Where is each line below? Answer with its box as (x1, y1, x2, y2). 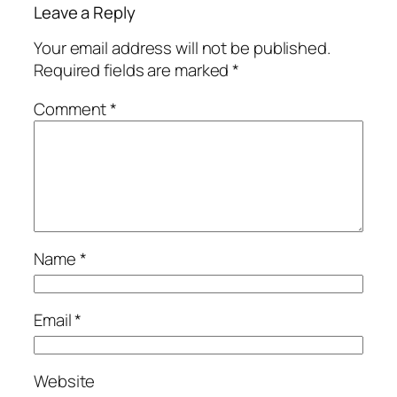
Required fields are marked (34, 58, 233, 82)
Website (34, 370, 96, 393)
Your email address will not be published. (34, 36, 331, 60)
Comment (34, 97, 111, 121)
